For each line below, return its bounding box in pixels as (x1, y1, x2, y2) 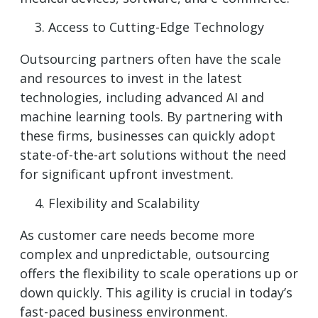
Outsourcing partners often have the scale (20, 50, 281, 67)
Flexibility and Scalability (48, 194, 199, 212)
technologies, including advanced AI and (20, 88, 264, 106)
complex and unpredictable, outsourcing (20, 246, 270, 263)
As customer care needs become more (20, 226, 255, 244)
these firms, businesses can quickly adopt (20, 126, 275, 144)
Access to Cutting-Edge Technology (48, 18, 264, 35)
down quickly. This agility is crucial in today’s (20, 284, 292, 302)
